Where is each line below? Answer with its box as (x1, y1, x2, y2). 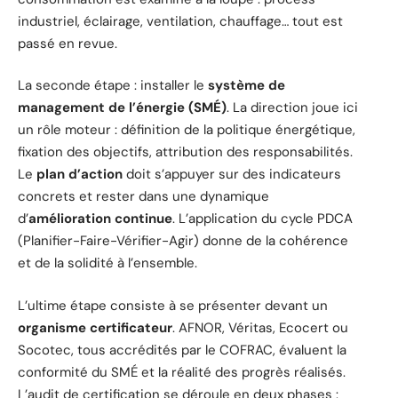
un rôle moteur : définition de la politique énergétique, (18, 121, 355, 139)
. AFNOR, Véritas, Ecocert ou (172, 318, 348, 337)
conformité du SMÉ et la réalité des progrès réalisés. (18, 362, 346, 381)
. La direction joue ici (227, 99, 358, 117)
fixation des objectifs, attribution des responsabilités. (18, 143, 353, 162)
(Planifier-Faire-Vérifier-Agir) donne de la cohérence (18, 232, 348, 251)
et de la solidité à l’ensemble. (18, 254, 197, 273)
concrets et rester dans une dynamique (18, 187, 269, 206)
